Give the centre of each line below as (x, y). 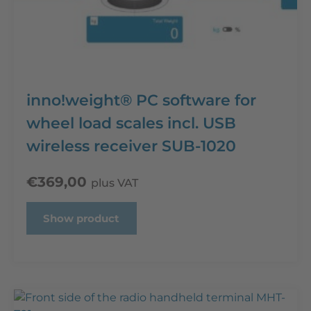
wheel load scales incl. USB (131, 123)
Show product (82, 218)
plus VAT (115, 183)
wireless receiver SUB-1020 (131, 146)
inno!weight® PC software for (141, 100)
